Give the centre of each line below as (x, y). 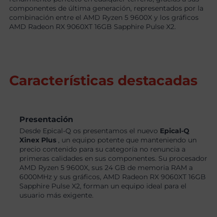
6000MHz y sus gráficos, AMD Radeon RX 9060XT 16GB (113, 177)
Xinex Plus (39, 140)
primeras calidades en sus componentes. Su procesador (114, 159)
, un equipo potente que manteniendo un (128, 140)
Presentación (46, 120)
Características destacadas (104, 81)
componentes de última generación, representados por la (107, 8)
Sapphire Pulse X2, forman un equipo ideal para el (103, 186)
